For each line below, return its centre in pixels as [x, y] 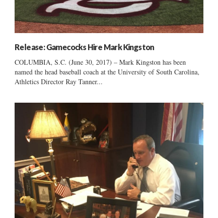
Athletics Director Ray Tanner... [59, 81]
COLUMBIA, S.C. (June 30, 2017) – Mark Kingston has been [100, 62]
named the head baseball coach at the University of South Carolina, [107, 72]
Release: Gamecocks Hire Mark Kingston [84, 47]
